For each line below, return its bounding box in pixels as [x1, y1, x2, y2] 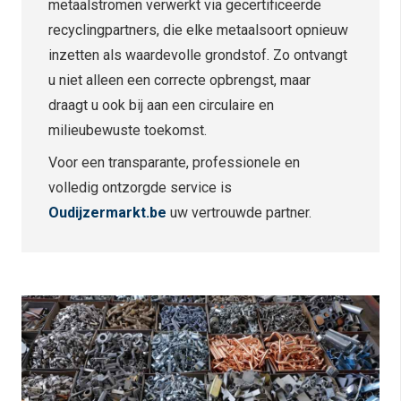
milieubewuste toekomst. [48, 121, 207, 139]
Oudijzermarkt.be [48, 203, 166, 221]
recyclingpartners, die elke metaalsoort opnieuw [48, 21, 348, 38]
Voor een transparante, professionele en [48, 153, 300, 171]
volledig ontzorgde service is [48, 178, 232, 196]
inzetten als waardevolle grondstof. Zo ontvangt [48, 46, 347, 64]
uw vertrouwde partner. [166, 203, 311, 221]
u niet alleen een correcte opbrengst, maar [48, 71, 311, 89]
